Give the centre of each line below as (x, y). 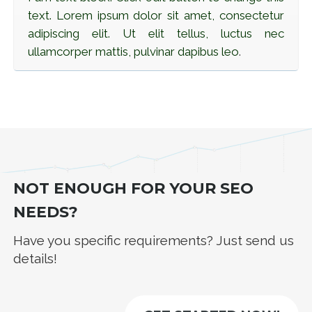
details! (35, 258)
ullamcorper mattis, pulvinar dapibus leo (133, 52)
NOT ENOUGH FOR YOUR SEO (133, 188)
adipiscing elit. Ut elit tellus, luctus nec (156, 34)
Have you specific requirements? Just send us (154, 240)
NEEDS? (46, 212)
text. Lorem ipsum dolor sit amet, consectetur (156, 16)
